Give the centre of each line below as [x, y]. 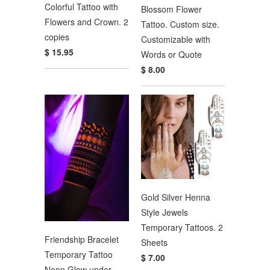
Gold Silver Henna [176, 197]
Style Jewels [165, 212]
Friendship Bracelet [82, 239]
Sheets [154, 242]
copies [57, 37]
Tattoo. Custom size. [180, 24]
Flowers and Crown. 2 [86, 22]
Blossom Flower [171, 9]
